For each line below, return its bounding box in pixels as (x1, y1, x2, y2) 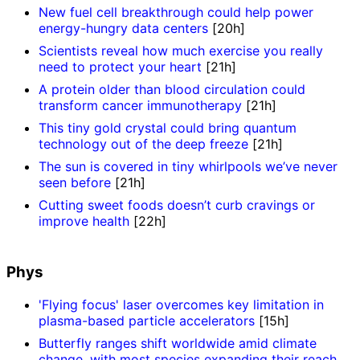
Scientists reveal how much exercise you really (39, 42, 323, 59)
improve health (39, 212, 129, 229)
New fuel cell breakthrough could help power (39, 3, 313, 20)
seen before (39, 174, 111, 190)
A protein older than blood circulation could (39, 80, 305, 97)
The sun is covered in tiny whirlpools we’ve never (39, 157, 337, 174)
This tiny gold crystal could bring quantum (39, 119, 297, 136)
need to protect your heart (39, 58, 202, 75)
